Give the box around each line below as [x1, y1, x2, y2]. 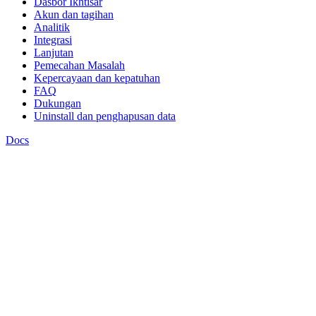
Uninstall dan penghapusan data [34, 110, 176, 122]
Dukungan [34, 97, 81, 109]
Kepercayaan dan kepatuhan [34, 72, 160, 84]
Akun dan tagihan [34, 8, 114, 20]
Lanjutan [34, 47, 73, 59]
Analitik [34, 21, 70, 33]
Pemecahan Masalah [34, 59, 125, 71]
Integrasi [34, 34, 72, 46]
